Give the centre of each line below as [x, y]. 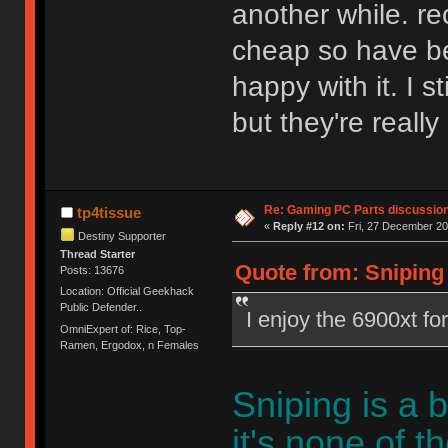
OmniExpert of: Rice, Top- [123, 328]
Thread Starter [98, 253]
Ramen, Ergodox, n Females [130, 344]
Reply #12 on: [308, 226]
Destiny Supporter [122, 235]
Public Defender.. [101, 307]
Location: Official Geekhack [127, 291]
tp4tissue [108, 212]
